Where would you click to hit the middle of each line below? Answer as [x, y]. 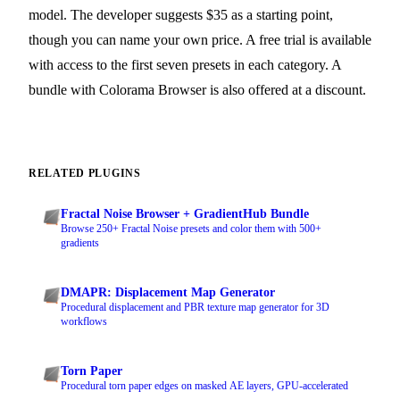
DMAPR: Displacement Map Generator [168, 293]
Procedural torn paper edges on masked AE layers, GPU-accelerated [204, 386]
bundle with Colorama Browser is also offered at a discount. [197, 90]
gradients [80, 243]
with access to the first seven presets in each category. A [185, 65]
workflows [84, 322]
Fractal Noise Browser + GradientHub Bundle [185, 214]
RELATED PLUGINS [85, 174]
